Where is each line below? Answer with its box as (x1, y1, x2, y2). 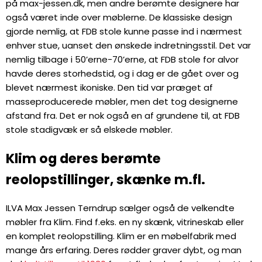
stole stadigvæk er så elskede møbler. (6, 123, 173, 136)
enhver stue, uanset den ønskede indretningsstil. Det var (6, 39, 251, 52)
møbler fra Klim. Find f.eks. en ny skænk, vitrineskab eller (6, 215, 244, 228)
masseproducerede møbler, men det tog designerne (6, 95, 238, 108)
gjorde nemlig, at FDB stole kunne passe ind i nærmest (6, 25, 242, 38)
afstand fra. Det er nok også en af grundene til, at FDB (6, 109, 240, 122)
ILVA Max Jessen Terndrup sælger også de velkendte (6, 201, 235, 214)
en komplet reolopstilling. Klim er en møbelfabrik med (6, 229, 236, 242)
